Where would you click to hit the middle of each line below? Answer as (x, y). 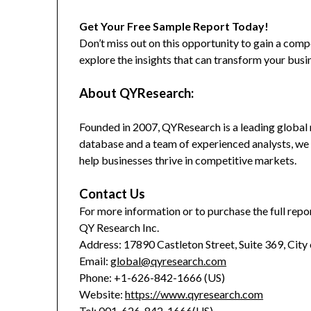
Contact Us (112, 194)
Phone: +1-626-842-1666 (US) (152, 278)
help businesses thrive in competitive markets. (188, 160)
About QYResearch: (137, 93)
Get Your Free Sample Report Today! (174, 26)
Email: (95, 261)
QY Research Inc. (119, 228)
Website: (102, 294)
